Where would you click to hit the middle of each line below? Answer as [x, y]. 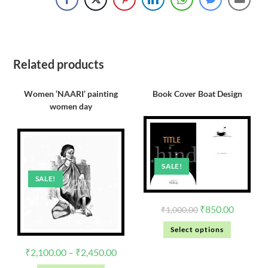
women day [71, 106]
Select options [197, 230]
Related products [59, 64]
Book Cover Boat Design [197, 94]
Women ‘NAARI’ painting [71, 94]
